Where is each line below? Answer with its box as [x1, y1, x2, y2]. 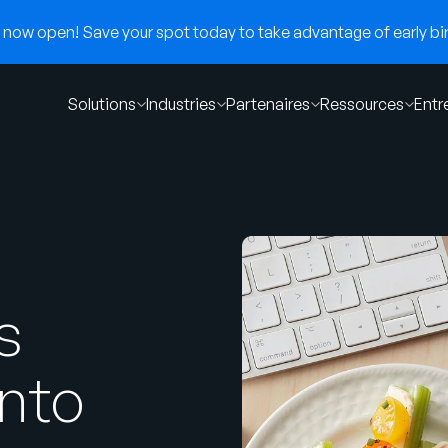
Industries [146, 94, 216, 114]
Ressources [320, 94, 404, 114]
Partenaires [226, 94, 310, 114]
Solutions [67, 94, 136, 114]
